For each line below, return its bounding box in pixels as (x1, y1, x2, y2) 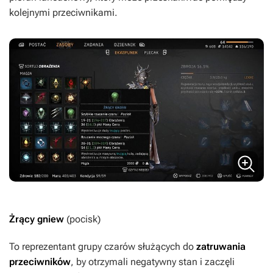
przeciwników (9, 255, 71, 268)
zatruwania (196, 240, 246, 252)
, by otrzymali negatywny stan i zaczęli (71, 255, 235, 268)
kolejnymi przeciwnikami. (9, 6, 118, 18)
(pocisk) (66, 213, 101, 225)
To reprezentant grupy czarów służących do (9, 240, 196, 252)
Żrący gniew (9, 213, 66, 225)
